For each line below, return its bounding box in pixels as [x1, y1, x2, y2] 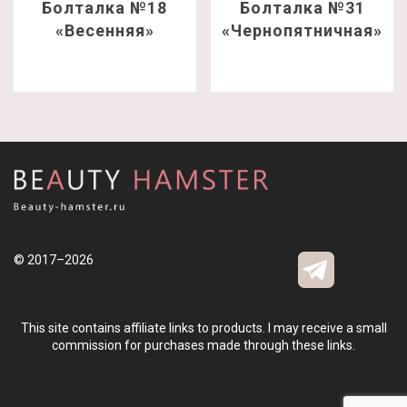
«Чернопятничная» [222, 21, 383, 41]
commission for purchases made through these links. [52, 338, 355, 353]
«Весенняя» [55, 21, 154, 41]
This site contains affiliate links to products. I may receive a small [20, 321, 387, 336]
